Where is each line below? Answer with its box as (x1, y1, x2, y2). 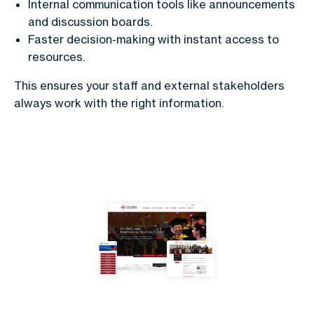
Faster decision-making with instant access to (28, 32, 279, 46)
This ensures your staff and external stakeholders (14, 78, 285, 93)
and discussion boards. (28, 15, 152, 29)
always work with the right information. (14, 96, 224, 110)
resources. (28, 50, 85, 64)
